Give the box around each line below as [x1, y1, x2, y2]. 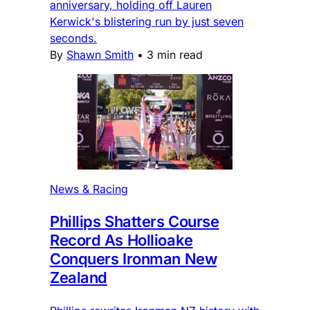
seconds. [50, 30, 97, 45]
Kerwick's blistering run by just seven [50, 14, 244, 28]
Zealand [50, 268, 107, 287]
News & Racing [50, 182, 128, 197]
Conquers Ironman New [50, 250, 217, 268]
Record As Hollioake [50, 231, 193, 250]
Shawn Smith [66, 47, 134, 62]
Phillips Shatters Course [50, 212, 219, 231]
